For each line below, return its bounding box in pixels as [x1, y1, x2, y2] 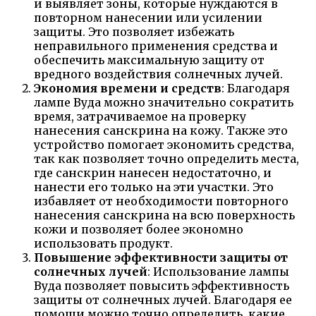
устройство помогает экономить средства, [34, 137, 294, 152]
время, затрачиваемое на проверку [34, 109, 246, 123]
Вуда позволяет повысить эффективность [34, 278, 289, 293]
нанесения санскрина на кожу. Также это [34, 123, 288, 138]
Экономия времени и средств [34, 80, 221, 95]
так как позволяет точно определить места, [34, 151, 299, 166]
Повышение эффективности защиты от [34, 250, 288, 265]
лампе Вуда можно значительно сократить [34, 95, 293, 109]
